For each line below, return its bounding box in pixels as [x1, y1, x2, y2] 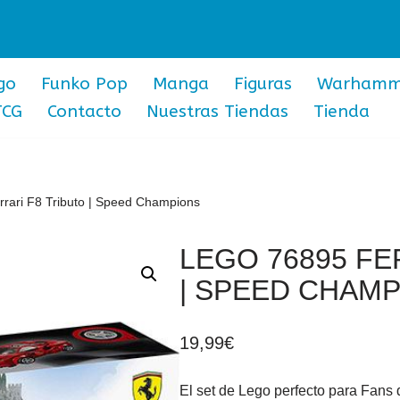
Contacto [47, 101, 121, 122]
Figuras [234, 73, 292, 95]
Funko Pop [41, 73, 128, 95]
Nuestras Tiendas [146, 101, 288, 122]
